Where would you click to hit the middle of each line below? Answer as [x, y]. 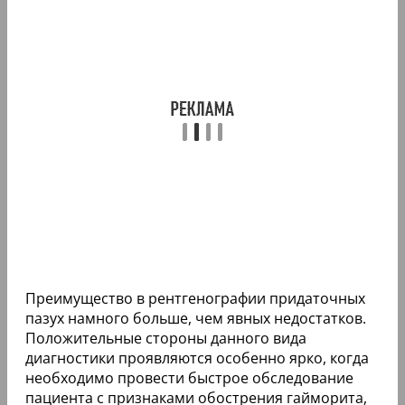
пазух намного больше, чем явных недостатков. [196, 319]
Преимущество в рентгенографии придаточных [195, 299]
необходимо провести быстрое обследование [189, 378]
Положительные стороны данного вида [166, 339]
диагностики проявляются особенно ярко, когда [197, 358]
